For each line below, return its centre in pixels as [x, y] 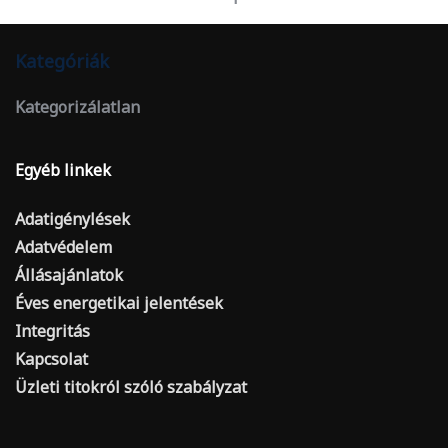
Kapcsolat [51, 359]
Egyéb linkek [63, 170]
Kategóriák [62, 61]
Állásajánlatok [69, 275]
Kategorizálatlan [77, 107]
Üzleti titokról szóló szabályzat [131, 387]
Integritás [52, 331]
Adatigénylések [72, 219]
